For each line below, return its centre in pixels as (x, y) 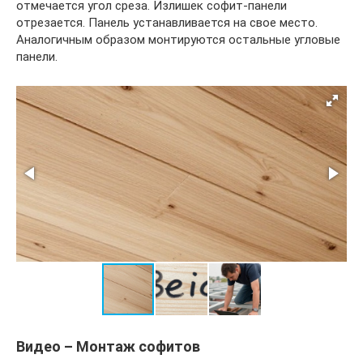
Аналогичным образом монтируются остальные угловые (178, 39)
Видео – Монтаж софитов (108, 346)
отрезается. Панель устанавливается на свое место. (167, 22)
